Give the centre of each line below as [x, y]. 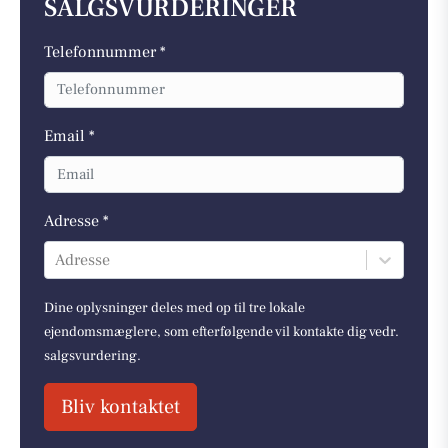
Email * [69, 136]
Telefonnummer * [105, 51]
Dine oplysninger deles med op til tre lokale [174, 307]
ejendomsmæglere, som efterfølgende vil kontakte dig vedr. [221, 331]
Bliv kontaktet [120, 406]
